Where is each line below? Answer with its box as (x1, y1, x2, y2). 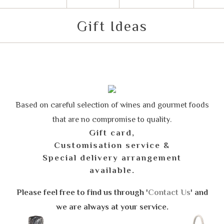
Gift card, (89, 128, 135, 137)
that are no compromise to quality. (52, 114, 171, 124)
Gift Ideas (76, 18, 147, 34)
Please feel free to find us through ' (16, 187, 148, 197)
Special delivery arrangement (42, 153, 181, 162)
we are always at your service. (55, 202, 168, 211)
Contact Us (147, 187, 190, 197)
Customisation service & (54, 140, 170, 150)
